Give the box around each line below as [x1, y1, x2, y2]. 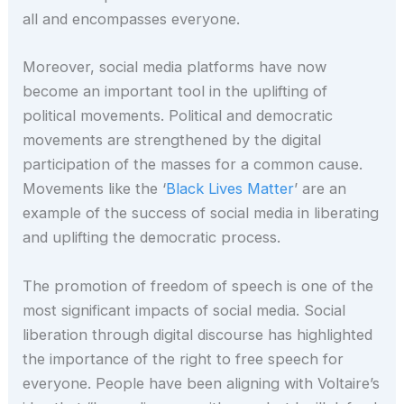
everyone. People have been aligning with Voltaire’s [23, 373, 381, 392]
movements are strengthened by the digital [23, 131, 322, 150]
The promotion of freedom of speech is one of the [23, 276, 374, 295]
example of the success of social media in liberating [23, 204, 380, 223]
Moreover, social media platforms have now [23, 58, 327, 77]
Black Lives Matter [166, 179, 295, 198]
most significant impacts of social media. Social [23, 300, 346, 319]
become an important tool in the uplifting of [23, 82, 328, 101]
